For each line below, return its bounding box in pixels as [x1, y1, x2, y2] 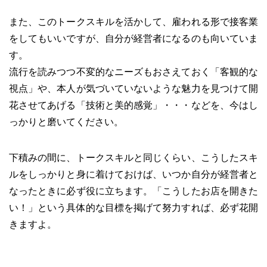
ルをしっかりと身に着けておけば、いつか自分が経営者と [9, 169, 258, 179]
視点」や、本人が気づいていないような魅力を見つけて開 [9, 83, 258, 94]
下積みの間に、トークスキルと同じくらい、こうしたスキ [9, 152, 258, 163]
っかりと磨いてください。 [9, 116, 123, 127]
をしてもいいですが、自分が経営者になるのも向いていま [9, 33, 258, 44]
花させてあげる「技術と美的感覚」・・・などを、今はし [9, 100, 258, 110]
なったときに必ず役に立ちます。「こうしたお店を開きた [9, 185, 258, 196]
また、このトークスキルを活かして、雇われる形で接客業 [9, 16, 258, 27]
